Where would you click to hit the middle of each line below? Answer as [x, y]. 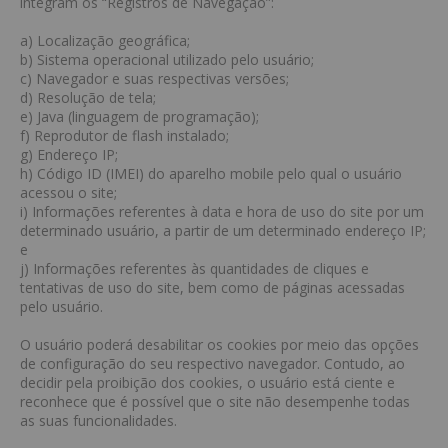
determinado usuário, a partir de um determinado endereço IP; [223, 230]
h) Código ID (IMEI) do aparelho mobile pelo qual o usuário [211, 173]
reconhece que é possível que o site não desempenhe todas [215, 401]
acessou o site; [68, 192]
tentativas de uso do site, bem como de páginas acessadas [212, 287]
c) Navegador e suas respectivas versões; [154, 78]
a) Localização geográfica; [105, 40]
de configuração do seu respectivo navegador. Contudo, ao [212, 363]
